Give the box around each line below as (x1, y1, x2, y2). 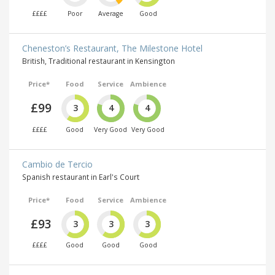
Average (98, 9, 123, 18)
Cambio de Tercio (22, 158, 93, 170)
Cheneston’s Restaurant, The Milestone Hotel (22, 42, 203, 55)
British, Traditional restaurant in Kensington (22, 56, 175, 66)
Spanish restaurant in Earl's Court (22, 171, 139, 182)
